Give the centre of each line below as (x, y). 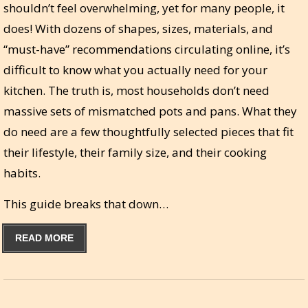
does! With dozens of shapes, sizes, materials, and (138, 29)
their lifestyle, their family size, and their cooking (135, 153)
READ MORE (44, 238)
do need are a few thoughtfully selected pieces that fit (148, 132)
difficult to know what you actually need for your (135, 70)
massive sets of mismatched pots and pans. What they (150, 111)
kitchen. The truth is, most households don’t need (136, 91)
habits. (22, 173)
